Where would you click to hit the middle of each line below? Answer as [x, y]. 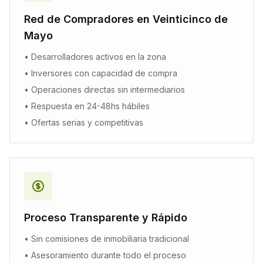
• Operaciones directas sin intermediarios [104, 90]
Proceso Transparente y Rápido [106, 218]
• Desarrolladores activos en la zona [95, 57]
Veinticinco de [190, 19]
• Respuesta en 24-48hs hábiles [87, 106]
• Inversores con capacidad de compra [101, 73]
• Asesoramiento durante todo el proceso [105, 255]
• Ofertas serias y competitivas [84, 122]
